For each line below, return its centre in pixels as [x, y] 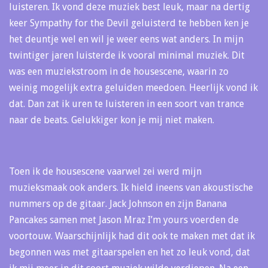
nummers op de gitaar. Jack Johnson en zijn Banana [118, 203]
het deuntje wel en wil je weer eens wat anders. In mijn [126, 39]
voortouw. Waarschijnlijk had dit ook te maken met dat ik [132, 236]
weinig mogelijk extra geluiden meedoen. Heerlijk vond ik [133, 87]
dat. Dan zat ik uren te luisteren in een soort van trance [127, 103]
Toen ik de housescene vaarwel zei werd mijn [105, 171]
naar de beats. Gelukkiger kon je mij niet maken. [112, 120]
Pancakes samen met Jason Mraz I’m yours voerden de [124, 220]
